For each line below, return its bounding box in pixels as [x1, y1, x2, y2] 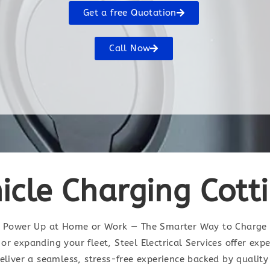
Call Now [109, 42, 151, 54]
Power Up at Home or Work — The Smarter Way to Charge [3, 221, 267, 232]
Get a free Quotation [83, 7, 177, 18]
